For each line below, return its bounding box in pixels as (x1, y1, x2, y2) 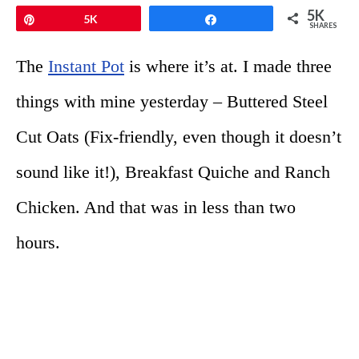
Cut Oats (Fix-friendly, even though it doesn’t (16, 126, 341, 147)
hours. (16, 232, 60, 252)
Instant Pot (48, 55, 124, 76)
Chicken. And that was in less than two (16, 196, 296, 217)
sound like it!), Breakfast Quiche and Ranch (16, 161, 330, 182)
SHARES (309, 20, 337, 30)
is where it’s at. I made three (124, 55, 332, 76)
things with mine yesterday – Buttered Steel (16, 91, 328, 111)
